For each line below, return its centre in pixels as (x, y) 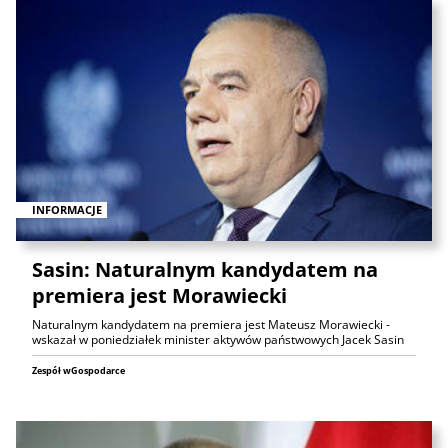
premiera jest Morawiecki (159, 295)
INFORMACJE (67, 209)
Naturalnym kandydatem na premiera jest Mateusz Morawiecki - (211, 324)
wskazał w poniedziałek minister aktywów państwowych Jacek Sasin (218, 339)
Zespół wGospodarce (78, 370)
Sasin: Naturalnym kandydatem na (205, 269)
